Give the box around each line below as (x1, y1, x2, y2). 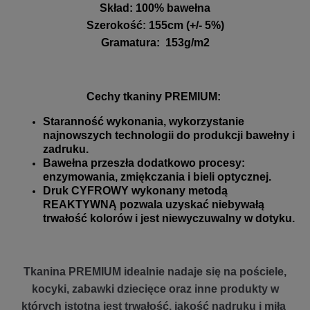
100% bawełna (136, 2, 210, 15)
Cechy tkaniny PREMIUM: (86, 91, 224, 103)
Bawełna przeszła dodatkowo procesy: (43, 157, 245, 170)
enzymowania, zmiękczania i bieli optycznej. (43, 171, 271, 183)
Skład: (100, 2, 133, 15)
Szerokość (86, 19, 143, 32)
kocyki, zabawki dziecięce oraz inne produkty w (31, 283, 279, 295)
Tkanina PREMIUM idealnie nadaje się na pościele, (24, 266, 286, 278)
